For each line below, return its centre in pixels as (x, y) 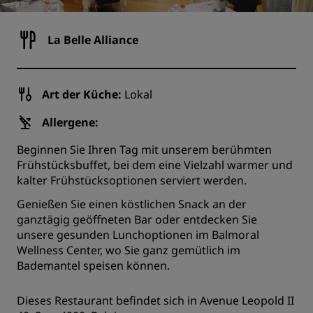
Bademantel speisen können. (93, 265)
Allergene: (70, 122)
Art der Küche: (82, 94)
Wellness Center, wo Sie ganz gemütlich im (129, 250)
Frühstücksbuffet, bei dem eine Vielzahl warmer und (155, 165)
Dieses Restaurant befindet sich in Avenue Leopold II (155, 300)
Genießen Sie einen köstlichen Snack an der (132, 204)
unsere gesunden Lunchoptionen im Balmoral (138, 235)
